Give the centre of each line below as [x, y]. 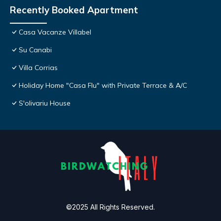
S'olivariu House [45, 103]
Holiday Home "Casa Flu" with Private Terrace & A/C [103, 86]
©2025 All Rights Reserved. [110, 207]
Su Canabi [35, 50]
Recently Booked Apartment [74, 10]
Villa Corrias [38, 68]
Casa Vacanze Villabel [55, 32]
